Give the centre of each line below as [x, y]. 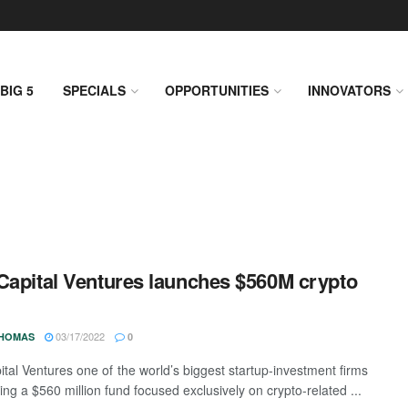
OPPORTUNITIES [217, 90]
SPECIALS [94, 90]
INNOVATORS [349, 90]
